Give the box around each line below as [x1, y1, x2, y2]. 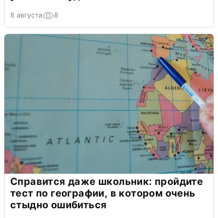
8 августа [10, 10, 42, 19]
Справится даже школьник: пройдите [10, 175, 203, 187]
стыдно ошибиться [10, 199, 107, 211]
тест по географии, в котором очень [10, 187, 196, 199]
